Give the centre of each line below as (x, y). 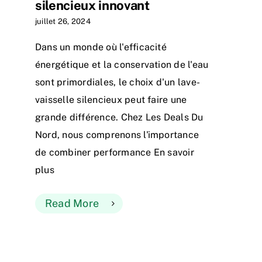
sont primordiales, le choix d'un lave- (118, 82)
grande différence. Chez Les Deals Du (119, 118)
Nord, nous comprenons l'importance (117, 135)
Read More (72, 204)
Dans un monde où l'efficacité (101, 47)
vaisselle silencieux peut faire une (111, 100)
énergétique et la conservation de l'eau (122, 65)
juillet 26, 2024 (63, 22)
